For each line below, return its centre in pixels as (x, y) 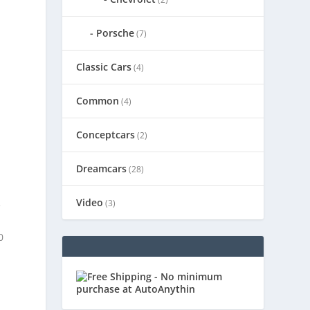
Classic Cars (104, 66)
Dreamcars (102, 168)
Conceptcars (106, 134)
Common (98, 100)
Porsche (116, 33)
